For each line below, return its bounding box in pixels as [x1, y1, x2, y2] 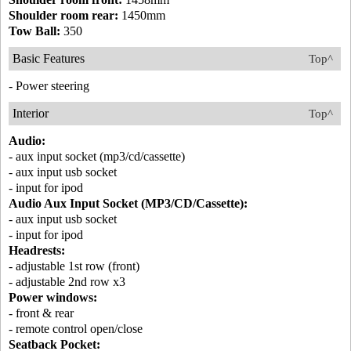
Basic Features [13, 52, 85, 66]
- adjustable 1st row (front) [9, 259, 139, 273]
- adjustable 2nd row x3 [9, 275, 125, 289]
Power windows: [9, 291, 97, 305]
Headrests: [9, 244, 65, 258]
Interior [13, 107, 49, 121]
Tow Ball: [9, 24, 60, 38]
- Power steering [9, 79, 89, 93]
